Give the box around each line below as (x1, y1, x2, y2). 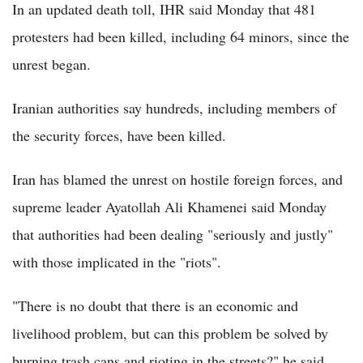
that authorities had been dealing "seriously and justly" (12, 224, 333, 244)
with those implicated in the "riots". (12, 251, 221, 271)
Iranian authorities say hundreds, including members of (12, 97, 336, 117)
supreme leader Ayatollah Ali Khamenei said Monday (12, 196, 327, 216)
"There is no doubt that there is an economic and (12, 295, 298, 315)
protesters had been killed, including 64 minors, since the (12, 26, 349, 46)
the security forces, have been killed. (12, 125, 226, 145)
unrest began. (12, 53, 91, 74)
